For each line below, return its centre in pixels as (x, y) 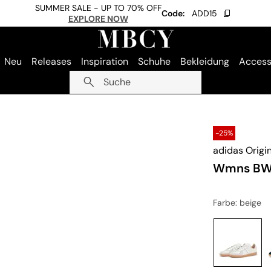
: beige (248, 203)
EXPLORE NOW (98, 19)
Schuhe (154, 61)
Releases (51, 61)
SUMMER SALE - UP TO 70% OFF (98, 8)
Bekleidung (204, 61)
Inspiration (104, 61)
